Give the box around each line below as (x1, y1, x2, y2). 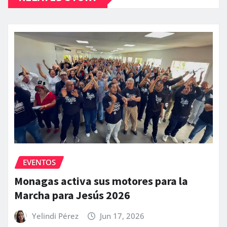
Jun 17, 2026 (100, 210, 145, 221)
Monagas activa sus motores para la (14, 173, 188, 188)
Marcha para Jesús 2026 (14, 187, 130, 202)
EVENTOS (23, 157, 56, 167)
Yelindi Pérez (31, 210, 79, 221)
